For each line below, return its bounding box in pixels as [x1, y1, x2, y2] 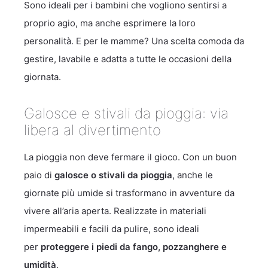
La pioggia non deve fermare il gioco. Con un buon [24, 151, 237, 163]
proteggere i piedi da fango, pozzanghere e [41, 241, 227, 252]
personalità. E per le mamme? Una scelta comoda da [24, 35, 244, 47]
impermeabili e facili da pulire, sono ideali [24, 223, 199, 234]
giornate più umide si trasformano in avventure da [24, 187, 234, 199]
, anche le [172, 169, 213, 181]
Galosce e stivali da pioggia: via [24, 104, 229, 122]
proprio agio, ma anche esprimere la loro [24, 17, 196, 29]
